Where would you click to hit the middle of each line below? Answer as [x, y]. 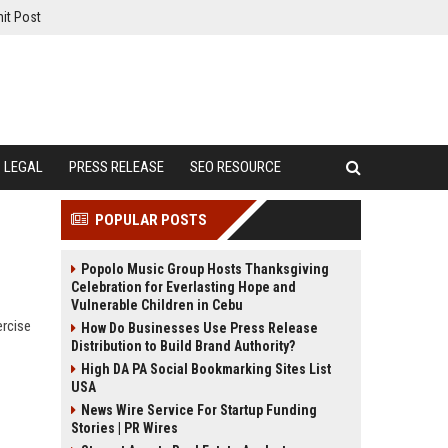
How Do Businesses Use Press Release [199, 328]
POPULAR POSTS [151, 220]
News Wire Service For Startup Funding [199, 410]
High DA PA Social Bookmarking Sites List [206, 369]
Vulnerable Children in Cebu [157, 305]
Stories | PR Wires [124, 428]
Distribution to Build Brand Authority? [183, 346]
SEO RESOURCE [235, 167]
